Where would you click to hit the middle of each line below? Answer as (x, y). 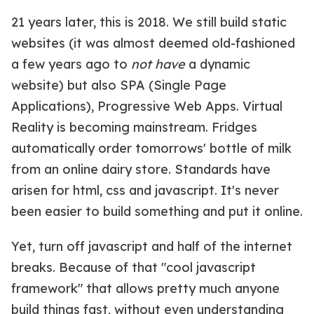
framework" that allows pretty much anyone (145, 288)
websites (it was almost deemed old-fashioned (153, 43)
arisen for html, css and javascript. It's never (145, 190)
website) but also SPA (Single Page (119, 85)
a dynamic (218, 64)
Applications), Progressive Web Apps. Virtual (147, 106)
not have (158, 64)
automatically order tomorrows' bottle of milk (151, 148)
